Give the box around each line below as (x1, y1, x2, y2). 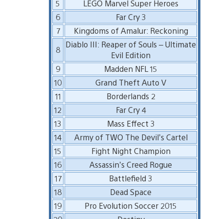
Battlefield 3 (109, 173, 153, 183)
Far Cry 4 (115, 104, 146, 115)
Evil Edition (111, 49, 151, 60)
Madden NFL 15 (104, 63, 158, 74)
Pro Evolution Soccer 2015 (85, 200, 177, 211)
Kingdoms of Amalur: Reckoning (73, 25, 188, 36)
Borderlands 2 (106, 90, 155, 101)
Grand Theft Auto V (95, 77, 167, 88)
